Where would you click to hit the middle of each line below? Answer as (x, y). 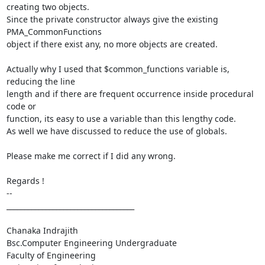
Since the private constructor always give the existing (112, 19)
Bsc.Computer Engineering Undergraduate (91, 243)
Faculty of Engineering (51, 255)
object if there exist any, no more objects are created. (112, 44)
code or (21, 106)
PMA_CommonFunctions (54, 31)
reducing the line (41, 81)
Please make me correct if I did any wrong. (91, 156)
